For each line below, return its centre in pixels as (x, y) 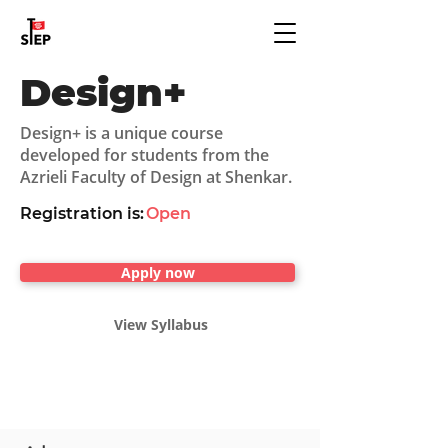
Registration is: (82, 213)
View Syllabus (160, 324)
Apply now (157, 272)
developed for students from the (144, 155)
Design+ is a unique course (121, 133)
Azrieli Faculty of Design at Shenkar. (156, 177)
